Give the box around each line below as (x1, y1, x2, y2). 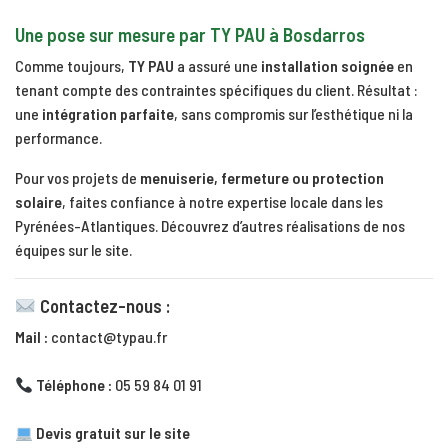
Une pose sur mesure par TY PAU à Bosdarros (15, 23, 365, 47)
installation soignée (261, 56, 394, 76)
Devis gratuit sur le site (36, 423, 191, 443)
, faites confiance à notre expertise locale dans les (62, 192, 383, 212)
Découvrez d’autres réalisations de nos (161, 216, 405, 236)
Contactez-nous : (35, 295, 171, 318)
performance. (15, 128, 102, 148)
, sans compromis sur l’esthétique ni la (174, 104, 413, 124)
